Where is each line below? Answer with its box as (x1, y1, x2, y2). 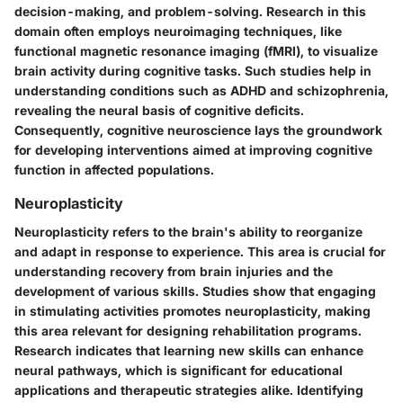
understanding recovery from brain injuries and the (14, 263, 333, 279)
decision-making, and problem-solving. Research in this (14, 3, 366, 19)
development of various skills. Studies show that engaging (14, 282, 376, 299)
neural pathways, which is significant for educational (14, 362, 343, 378)
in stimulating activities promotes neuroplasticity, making (14, 302, 371, 318)
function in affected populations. (14, 161, 214, 177)
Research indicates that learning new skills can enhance (14, 342, 363, 358)
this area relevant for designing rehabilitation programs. (14, 322, 362, 338)
